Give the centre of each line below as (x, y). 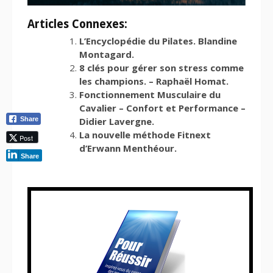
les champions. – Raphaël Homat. (154, 81)
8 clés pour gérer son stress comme (161, 68)
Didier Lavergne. (117, 122)
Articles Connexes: (77, 25)
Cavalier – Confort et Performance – (162, 108)
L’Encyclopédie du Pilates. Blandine (158, 41)
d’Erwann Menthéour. (128, 148)
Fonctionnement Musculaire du (150, 95)
